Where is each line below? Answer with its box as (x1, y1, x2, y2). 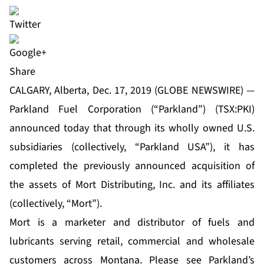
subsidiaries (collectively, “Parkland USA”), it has (9, 140, 255, 155)
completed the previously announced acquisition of (9, 159, 255, 174)
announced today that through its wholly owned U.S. (9, 121, 255, 136)
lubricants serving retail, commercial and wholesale (9, 234, 255, 249)
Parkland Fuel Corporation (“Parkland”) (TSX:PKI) (9, 102, 255, 117)
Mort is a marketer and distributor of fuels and (9, 215, 255, 230)
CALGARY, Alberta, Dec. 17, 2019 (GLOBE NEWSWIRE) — (9, 83, 255, 98)
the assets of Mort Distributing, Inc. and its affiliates (9, 177, 255, 193)
